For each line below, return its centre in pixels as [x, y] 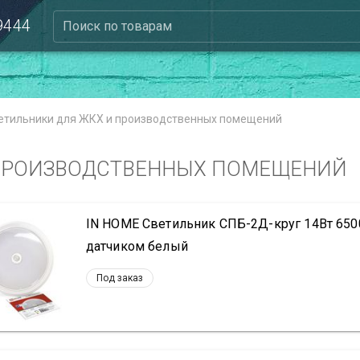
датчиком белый [137, 246]
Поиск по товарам [117, 26]
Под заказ [119, 278]
